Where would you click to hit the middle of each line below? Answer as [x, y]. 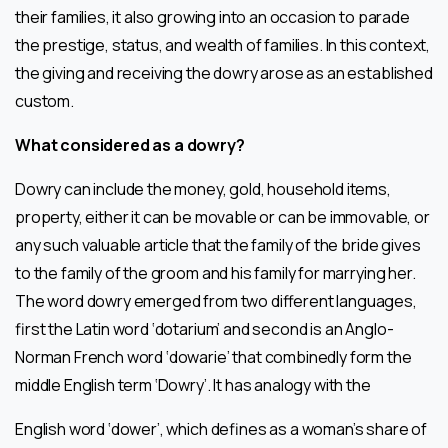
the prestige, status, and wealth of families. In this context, [223, 44]
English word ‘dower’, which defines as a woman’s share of [221, 428]
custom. [44, 100]
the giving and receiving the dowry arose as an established [224, 72]
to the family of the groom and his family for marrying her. [215, 272]
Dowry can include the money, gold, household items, [203, 188]
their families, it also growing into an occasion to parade [212, 16]
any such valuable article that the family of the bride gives [218, 244]
